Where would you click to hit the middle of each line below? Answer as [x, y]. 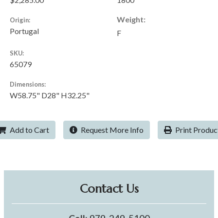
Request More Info [111, 130]
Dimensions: [28, 84]
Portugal [24, 31]
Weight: [131, 19]
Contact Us [109, 189]
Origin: [20, 20]
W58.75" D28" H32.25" [50, 95]
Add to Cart [29, 130]
